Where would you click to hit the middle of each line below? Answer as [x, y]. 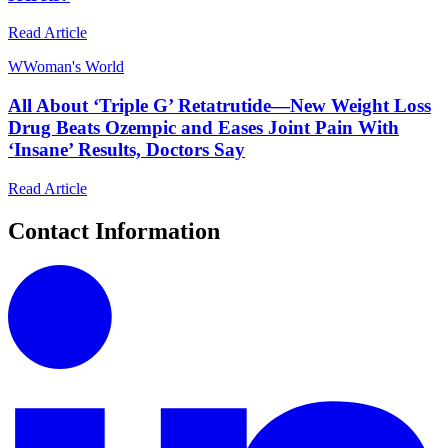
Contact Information [114, 230]
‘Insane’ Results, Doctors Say [126, 150]
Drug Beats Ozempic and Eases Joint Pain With [203, 128]
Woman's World [73, 67]
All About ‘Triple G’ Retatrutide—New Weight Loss [219, 106]
